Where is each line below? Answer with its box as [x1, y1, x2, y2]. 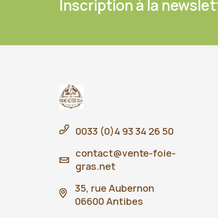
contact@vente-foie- [75, 146, 176, 160]
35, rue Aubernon [75, 181, 154, 195]
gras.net [75, 159, 115, 173]
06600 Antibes [75, 194, 143, 208]
